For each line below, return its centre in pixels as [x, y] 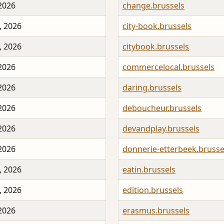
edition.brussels [153, 190]
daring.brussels [152, 88]
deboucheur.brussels [162, 108]
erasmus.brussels [156, 211]
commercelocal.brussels [168, 67]
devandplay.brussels [161, 129]
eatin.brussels [149, 170]
